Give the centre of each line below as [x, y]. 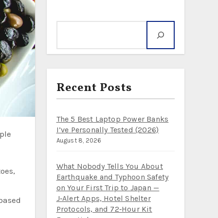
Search [76, 14]
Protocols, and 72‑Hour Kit [104, 209]
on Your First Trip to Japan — [108, 188]
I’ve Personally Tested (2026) [108, 130]
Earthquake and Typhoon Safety [112, 177]
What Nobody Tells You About [109, 166]
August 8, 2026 [79, 140]
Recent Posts [94, 88]
